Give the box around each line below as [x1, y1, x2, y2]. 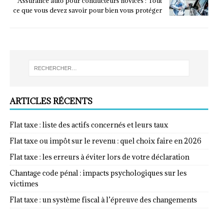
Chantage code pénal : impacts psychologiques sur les [10, 168, 187, 178]
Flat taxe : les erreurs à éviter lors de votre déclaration [10, 152, 189, 162]
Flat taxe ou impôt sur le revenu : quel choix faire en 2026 [10, 136, 201, 145]
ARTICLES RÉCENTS [10, 95, 92, 107]
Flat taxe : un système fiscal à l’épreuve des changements [10, 195, 197, 204]
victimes [10, 179, 38, 188]
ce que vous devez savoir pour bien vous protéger [13, 5, 162, 15]
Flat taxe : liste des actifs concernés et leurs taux [10, 120, 168, 129]
